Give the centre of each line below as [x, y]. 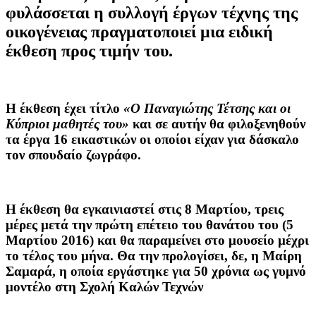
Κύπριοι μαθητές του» [67, 123]
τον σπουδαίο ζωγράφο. [73, 154]
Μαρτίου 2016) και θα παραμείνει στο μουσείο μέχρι [157, 240]
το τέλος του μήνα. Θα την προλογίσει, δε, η [134, 255]
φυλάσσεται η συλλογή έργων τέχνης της [152, 12]
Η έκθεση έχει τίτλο [65, 108]
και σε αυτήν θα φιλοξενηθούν [219, 123]
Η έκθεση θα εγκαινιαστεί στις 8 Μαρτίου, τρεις [145, 209]
